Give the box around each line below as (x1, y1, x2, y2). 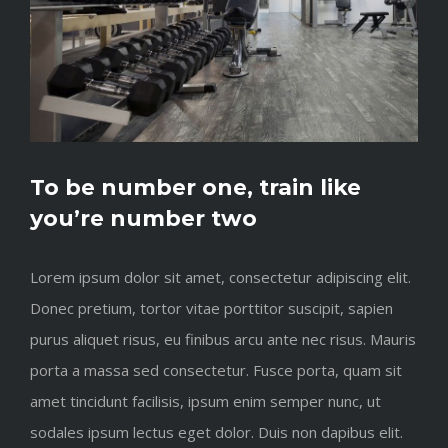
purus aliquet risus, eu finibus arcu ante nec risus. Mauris (30, 329, 416, 350)
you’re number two (30, 205, 257, 233)
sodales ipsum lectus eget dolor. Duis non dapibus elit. (30, 422, 403, 443)
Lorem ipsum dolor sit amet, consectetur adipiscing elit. (30, 267, 411, 288)
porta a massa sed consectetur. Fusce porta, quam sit (30, 360, 402, 381)
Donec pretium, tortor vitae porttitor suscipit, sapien (30, 298, 393, 319)
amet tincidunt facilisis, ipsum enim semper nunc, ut (30, 391, 381, 412)
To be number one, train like (30, 174, 361, 202)
